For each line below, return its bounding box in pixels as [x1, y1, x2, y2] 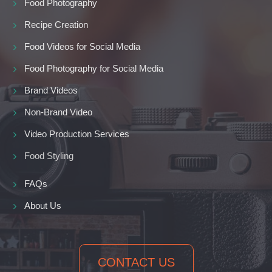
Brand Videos [24, 85, 78, 96]
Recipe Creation [24, 19, 88, 30]
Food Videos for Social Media [24, 41, 140, 52]
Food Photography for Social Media [24, 63, 163, 74]
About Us [24, 200, 61, 211]
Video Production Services [24, 129, 129, 140]
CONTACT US [97, 256, 175, 270]
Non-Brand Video [24, 107, 92, 118]
